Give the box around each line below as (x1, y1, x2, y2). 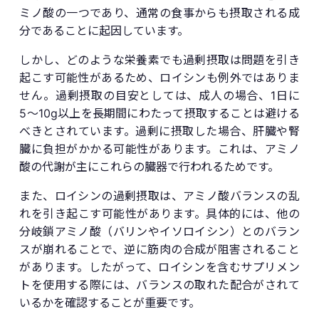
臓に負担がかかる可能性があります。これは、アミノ (19, 141, 300, 156)
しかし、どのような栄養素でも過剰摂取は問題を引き (19, 52, 300, 67)
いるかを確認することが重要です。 (19, 295, 201, 310)
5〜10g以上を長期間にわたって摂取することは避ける (19, 105, 300, 120)
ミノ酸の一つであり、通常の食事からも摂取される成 (19, 5, 300, 20)
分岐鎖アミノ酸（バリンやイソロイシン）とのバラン (19, 224, 300, 239)
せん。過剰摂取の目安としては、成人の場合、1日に (19, 88, 300, 103)
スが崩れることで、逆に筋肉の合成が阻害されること (19, 241, 300, 256)
